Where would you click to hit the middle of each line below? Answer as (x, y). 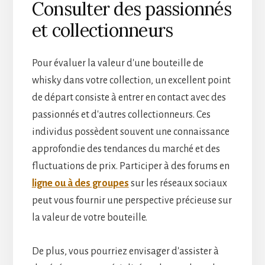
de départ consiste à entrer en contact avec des (129, 97)
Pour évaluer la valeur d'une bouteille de (117, 63)
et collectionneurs (102, 30)
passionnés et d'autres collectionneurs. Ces (121, 114)
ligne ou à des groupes (80, 183)
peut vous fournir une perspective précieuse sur (132, 200)
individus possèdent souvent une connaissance (130, 132)
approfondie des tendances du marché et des (126, 149)
